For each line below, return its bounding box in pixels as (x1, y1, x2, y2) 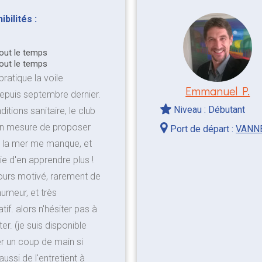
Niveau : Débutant (171, 104, 246, 115)
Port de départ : (168, 123, 236, 135)
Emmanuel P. (185, 82, 250, 98)
